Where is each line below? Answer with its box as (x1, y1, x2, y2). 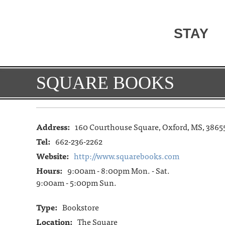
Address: (36, 120, 70, 133)
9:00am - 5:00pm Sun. (36, 176, 117, 189)
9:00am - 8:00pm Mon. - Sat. (67, 164, 170, 177)
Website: (36, 149, 69, 162)
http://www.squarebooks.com (74, 149, 179, 162)
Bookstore (62, 200, 99, 213)
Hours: (36, 164, 62, 177)
